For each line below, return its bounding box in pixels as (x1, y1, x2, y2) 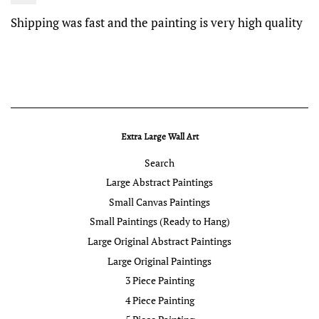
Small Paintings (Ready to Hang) (89, 214, 230, 229)
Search (145, 155, 174, 169)
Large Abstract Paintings (106, 175, 213, 189)
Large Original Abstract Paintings (88, 234, 231, 248)
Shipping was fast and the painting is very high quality (11, 14, 303, 31)
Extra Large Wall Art (120, 130, 199, 142)
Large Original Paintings (108, 253, 211, 268)
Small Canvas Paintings (109, 194, 210, 209)
